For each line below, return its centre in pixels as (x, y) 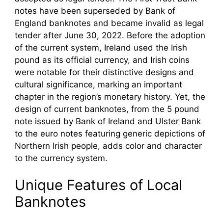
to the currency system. (61, 158)
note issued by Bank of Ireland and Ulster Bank (108, 121)
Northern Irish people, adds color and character (108, 146)
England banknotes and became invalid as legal (109, 23)
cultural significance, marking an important (98, 84)
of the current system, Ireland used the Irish (101, 47)
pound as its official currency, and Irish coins (102, 60)
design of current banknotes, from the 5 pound (107, 109)
